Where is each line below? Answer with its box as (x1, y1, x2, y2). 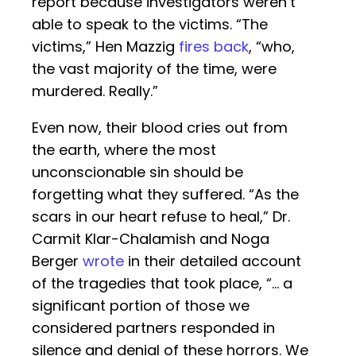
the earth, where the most (32, 140, 216, 161)
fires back (179, 37, 249, 57)
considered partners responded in (32, 318, 275, 339)
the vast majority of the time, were (32, 59, 277, 79)
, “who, (249, 37, 295, 57)
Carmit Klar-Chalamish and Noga (32, 229, 269, 250)
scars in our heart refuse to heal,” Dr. (32, 207, 290, 227)
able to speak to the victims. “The (32, 14, 268, 35)
